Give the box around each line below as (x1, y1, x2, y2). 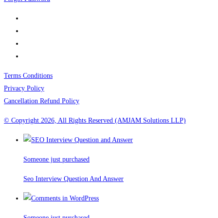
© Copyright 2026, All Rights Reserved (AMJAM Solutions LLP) (4, 117, 186, 125)
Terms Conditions (4, 72, 53, 80)
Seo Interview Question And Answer (23, 175, 124, 183)
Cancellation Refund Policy (4, 97, 79, 105)
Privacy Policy (4, 85, 44, 92)
